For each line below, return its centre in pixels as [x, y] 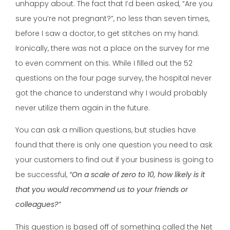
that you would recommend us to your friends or [102, 190]
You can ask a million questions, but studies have [106, 130]
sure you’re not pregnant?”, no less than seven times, [112, 19]
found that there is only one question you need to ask [114, 145]
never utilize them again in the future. [83, 108]
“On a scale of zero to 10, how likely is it [137, 175]
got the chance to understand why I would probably [111, 93]
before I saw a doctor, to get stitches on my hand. [107, 34]
